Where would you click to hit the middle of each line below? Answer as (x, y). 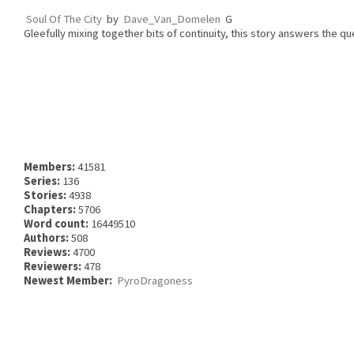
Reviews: (48, 252)
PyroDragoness (155, 280)
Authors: (47, 237)
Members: (51, 166)
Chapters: (51, 209)
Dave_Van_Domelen (172, 19)
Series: (43, 181)
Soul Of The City (64, 19)
